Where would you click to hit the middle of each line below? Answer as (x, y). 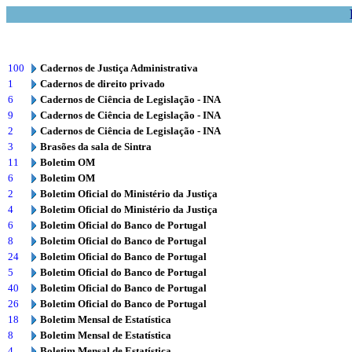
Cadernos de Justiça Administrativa (119, 68)
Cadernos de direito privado (103, 84)
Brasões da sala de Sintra (96, 147)
